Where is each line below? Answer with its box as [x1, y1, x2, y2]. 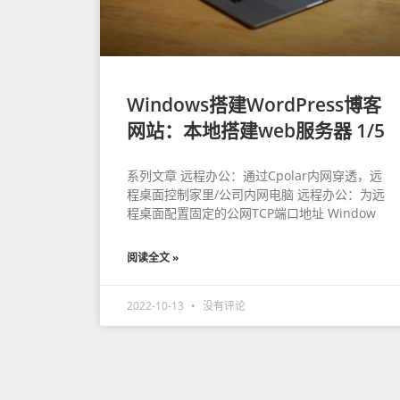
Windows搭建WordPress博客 [127, 91, 381, 117]
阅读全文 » [127, 249, 179, 265]
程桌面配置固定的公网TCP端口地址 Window [127, 204, 376, 221]
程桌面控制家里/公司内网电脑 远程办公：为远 [127, 185, 385, 203]
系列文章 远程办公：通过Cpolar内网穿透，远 [127, 166, 382, 184]
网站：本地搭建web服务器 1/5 [127, 117, 385, 143]
